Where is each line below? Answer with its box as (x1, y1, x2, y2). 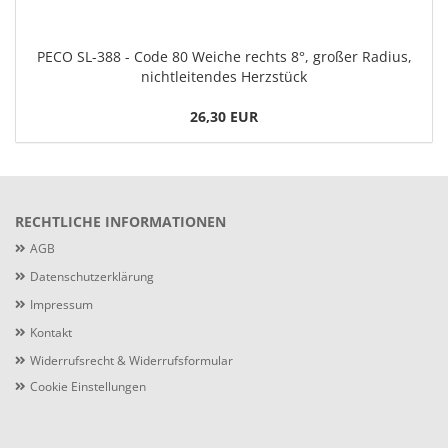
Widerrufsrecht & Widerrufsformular (30, 352, 233, 369)
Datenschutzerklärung (30, 268, 154, 285)
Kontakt (30, 324, 72, 341)
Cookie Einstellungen (30, 378, 146, 395)
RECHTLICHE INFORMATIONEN (15, 212, 226, 231)
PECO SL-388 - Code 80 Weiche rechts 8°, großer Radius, (36, 47, 412, 66)
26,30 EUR (190, 107, 258, 126)
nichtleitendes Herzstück (141, 67, 307, 86)
